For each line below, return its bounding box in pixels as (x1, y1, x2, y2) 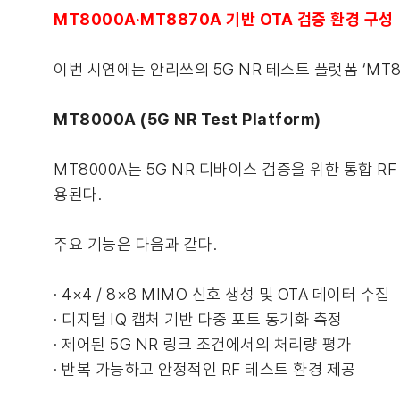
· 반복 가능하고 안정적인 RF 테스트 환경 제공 (54, 360, 356, 379)
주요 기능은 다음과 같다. (54, 235, 217, 254)
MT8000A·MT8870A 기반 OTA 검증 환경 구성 (54, 10, 394, 29)
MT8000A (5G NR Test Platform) (54, 110, 321, 129)
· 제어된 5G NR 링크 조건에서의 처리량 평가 (54, 335, 352, 354)
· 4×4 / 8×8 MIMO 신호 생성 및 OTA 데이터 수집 (54, 285, 390, 304)
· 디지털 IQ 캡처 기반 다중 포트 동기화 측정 (54, 310, 343, 329)
